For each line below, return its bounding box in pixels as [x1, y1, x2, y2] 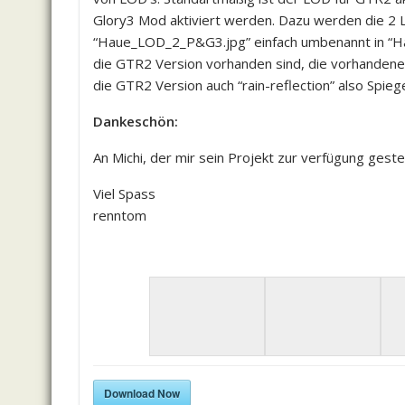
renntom [93, 206, 146, 224]
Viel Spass [93, 184, 155, 202]
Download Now [104, 385, 180, 401]
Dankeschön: [93, 112, 178, 130]
